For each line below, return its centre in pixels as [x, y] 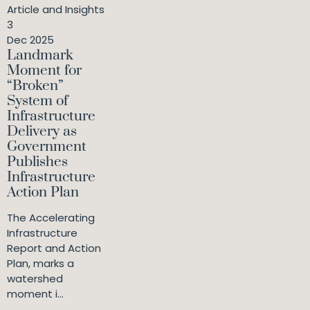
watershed [35, 279]
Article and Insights [56, 10]
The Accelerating [51, 218]
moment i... [35, 294]
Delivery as [42, 132]
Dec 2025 [30, 40]
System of [37, 101]
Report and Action [54, 248]
